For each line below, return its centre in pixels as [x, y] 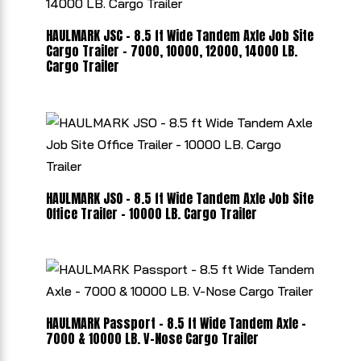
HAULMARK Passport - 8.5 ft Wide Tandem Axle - [176, 324]
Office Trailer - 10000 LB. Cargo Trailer [151, 213]
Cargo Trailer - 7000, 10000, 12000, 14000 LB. [171, 51]
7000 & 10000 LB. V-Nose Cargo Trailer [152, 339]
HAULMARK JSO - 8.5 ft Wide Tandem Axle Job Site [179, 198]
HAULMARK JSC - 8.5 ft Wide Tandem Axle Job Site [179, 36]
